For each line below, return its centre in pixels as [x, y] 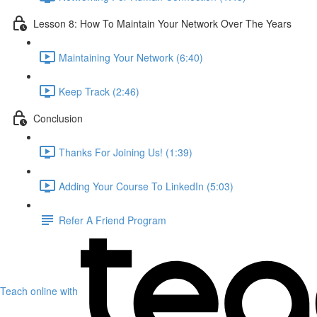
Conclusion [58, 118]
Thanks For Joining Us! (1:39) [126, 152]
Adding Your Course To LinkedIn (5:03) [146, 186]
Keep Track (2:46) [99, 91]
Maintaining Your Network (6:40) [131, 57]
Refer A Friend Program [113, 220]
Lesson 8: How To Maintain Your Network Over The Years [162, 23]
